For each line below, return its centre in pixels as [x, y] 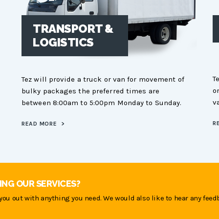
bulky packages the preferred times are [90, 91]
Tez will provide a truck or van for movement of [103, 79]
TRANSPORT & [73, 29]
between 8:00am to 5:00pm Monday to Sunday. [102, 102]
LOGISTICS [63, 43]
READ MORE [40, 123]
